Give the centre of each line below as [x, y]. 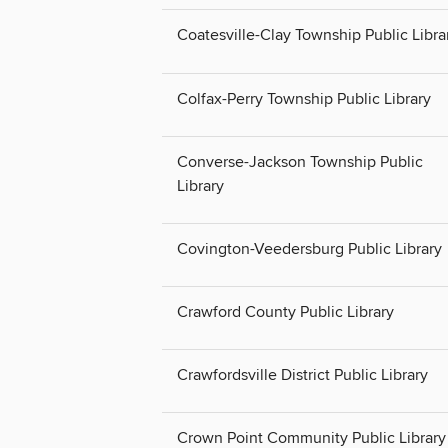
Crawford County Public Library [285, 311]
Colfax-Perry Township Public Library [304, 98]
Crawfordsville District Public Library [302, 374]
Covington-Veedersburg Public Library [309, 248]
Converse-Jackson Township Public [300, 161]
